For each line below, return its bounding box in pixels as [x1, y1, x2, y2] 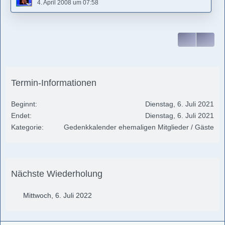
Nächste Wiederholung [11, 168, 102, 179]
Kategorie [11, 123, 42, 131]
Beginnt [11, 99, 35, 108]
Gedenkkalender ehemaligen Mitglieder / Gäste [64, 123, 214, 131]
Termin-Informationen [11, 77, 96, 88]
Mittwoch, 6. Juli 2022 [23, 191, 92, 199]
